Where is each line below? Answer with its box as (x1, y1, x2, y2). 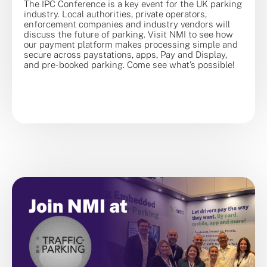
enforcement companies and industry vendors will (24, 18, 230, 29)
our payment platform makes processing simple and (24, 39, 238, 49)
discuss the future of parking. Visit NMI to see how (24, 29, 233, 39)
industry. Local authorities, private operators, (24, 8, 207, 19)
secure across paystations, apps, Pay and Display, (24, 49, 227, 60)
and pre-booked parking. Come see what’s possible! (24, 59, 235, 70)
